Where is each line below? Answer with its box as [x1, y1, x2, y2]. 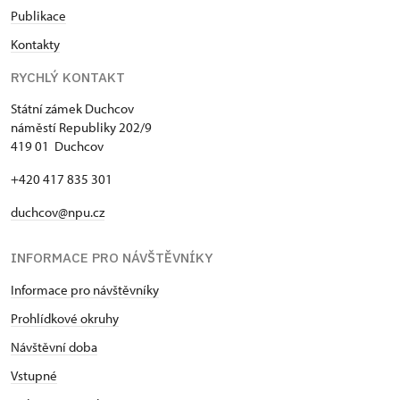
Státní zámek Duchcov [11, 100, 134, 118]
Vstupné [11, 367, 57, 385]
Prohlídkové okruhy [11, 310, 119, 328]
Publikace [11, 7, 66, 25]
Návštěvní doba [11, 338, 97, 356]
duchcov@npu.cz [11, 204, 104, 221]
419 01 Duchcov [11, 137, 104, 155]
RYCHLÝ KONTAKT [11, 69, 125, 87]
